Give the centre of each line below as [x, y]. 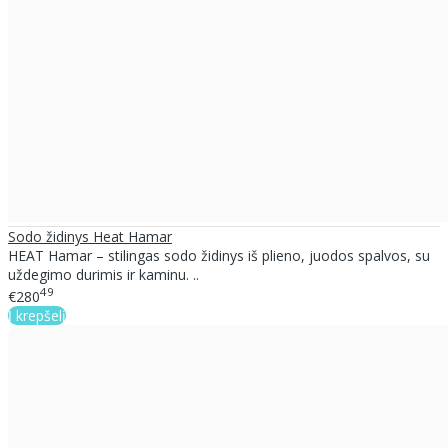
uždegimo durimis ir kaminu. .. [103, 274]
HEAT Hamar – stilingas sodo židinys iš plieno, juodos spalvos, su [219, 255]
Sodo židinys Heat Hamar [90, 236]
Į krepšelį [37, 315]
